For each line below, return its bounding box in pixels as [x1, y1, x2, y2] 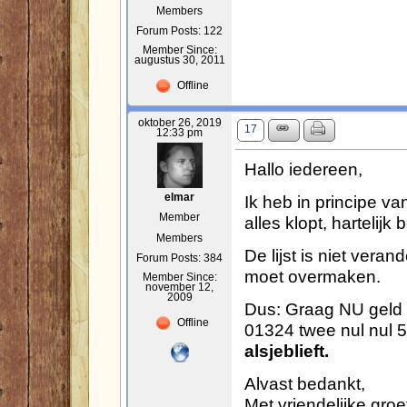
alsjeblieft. [243, 341, 329, 362]
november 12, [145, 282, 214, 293]
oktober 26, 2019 [137, 117, 222, 129]
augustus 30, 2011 [134, 55, 225, 66]
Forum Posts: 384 [136, 253, 223, 264]
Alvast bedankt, [243, 373, 365, 393]
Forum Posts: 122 [136, 25, 223, 37]
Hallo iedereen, [243, 159, 362, 180]
